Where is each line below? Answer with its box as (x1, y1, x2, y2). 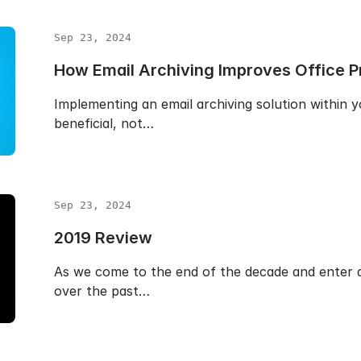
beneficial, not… (53, 115, 154, 131)
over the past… (53, 283, 150, 299)
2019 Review (53, 228, 152, 247)
